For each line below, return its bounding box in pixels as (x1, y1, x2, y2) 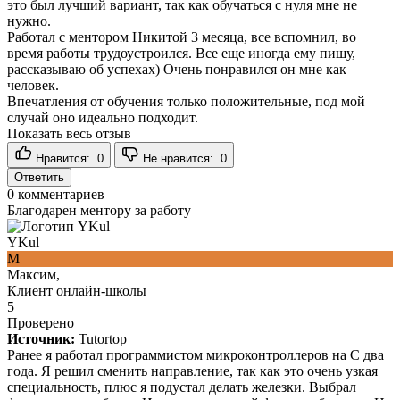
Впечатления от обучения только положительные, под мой (7, 93, 365, 109)
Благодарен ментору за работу (7, 202, 191, 218)
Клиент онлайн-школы (7, 282, 146, 298)
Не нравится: (143, 151, 217, 165)
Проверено (7, 314, 74, 330)
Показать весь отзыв (7, 125, 131, 141)
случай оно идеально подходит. (7, 109, 198, 125)
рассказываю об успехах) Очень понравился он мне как (7, 61, 346, 77)
